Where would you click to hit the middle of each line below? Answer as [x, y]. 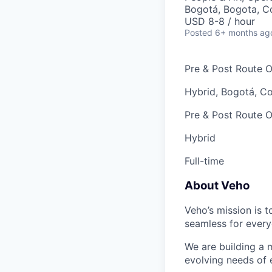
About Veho [217, 185]
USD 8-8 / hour [220, 21]
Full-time [204, 161]
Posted [199, 32]
